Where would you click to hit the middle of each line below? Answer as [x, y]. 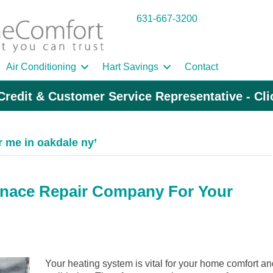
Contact [201, 67]
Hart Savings [130, 67]
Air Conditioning [41, 67]
